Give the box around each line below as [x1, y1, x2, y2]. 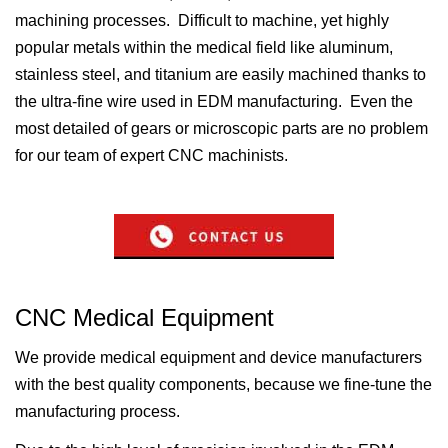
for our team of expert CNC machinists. [15, 147, 288, 165]
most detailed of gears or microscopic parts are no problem [15, 120, 428, 138]
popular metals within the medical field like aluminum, [15, 39, 393, 57]
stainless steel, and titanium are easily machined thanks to [15, 66, 426, 84]
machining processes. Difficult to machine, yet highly [15, 12, 389, 30]
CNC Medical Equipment [15, 304, 274, 332]
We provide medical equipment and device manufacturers [15, 349, 422, 367]
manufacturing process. [15, 403, 180, 421]
